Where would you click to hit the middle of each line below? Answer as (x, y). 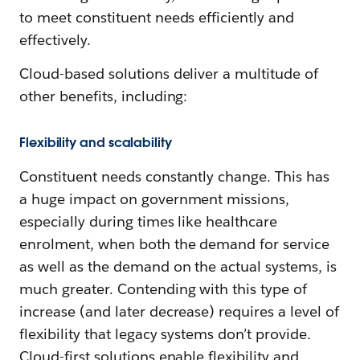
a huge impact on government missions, (155, 198)
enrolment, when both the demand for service (175, 243)
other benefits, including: (104, 96)
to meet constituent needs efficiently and (157, 17)
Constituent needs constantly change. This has (175, 176)
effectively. (55, 39)
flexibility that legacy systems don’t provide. (166, 333)
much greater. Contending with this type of (164, 288)
